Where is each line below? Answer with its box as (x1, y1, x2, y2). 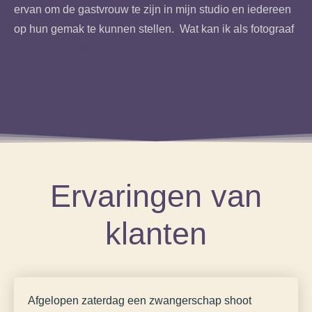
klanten (105, 215, 207, 251)
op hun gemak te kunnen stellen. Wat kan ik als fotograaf (14, 23, 294, 36)
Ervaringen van (50, 178, 262, 214)
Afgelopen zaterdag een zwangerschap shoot (28, 294, 251, 306)
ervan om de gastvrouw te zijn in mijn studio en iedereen (14, 3, 291, 16)
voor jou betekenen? (14, 42, 115, 55)
